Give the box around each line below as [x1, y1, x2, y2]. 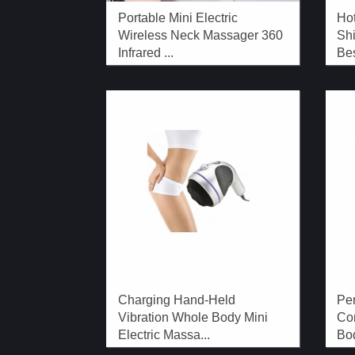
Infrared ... [118, 46, 174, 59]
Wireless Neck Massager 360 [118, 29, 284, 42]
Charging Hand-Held [118, 293, 236, 307]
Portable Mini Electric [118, 11, 239, 25]
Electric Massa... [118, 328, 211, 342]
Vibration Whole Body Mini [118, 311, 269, 325]
